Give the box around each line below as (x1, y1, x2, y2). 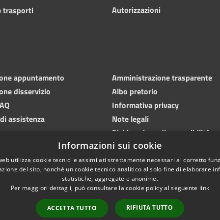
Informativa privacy (112, 99, 179, 111)
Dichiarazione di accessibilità (112, 126, 210, 138)
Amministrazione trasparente (112, 71, 212, 83)
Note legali (112, 112, 149, 125)
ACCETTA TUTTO (47, 204, 97, 212)
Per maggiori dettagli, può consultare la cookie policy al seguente (10, 184, 199, 192)
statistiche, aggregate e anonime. (62, 174, 158, 183)
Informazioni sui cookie (58, 139, 162, 151)
